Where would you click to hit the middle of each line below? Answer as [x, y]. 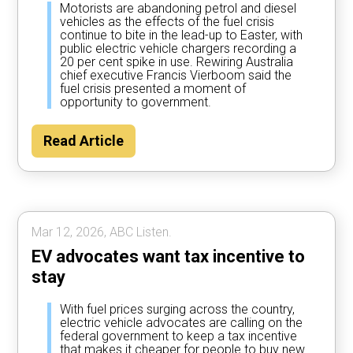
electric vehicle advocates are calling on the [182, 323]
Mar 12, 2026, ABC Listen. [102, 232]
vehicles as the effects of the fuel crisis [167, 22]
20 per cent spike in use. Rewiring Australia [177, 62]
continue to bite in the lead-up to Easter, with [182, 35]
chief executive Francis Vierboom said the [176, 76]
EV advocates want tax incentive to [169, 257]
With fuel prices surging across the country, [178, 310]
